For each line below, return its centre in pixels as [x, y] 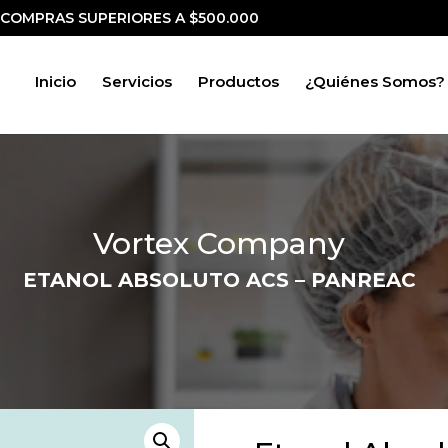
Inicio [55, 81]
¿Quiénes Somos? [374, 81]
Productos [238, 81]
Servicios [136, 81]
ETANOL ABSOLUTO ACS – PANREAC [219, 279]
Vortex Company [219, 243]
